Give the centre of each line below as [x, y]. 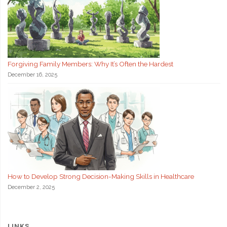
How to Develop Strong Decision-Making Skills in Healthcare [101, 176]
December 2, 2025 [31, 187]
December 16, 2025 [32, 75]
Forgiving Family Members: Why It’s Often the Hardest [90, 64]
